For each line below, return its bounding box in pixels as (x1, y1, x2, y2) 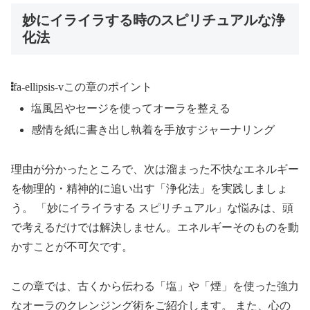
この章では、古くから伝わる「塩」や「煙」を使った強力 (11, 280, 299, 292)
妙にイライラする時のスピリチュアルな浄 (22, 12, 285, 28)
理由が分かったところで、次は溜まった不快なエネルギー (11, 163, 299, 175)
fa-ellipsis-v (13, 80, 64, 92)
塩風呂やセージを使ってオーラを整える (31, 102, 231, 114)
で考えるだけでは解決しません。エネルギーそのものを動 (11, 221, 299, 233)
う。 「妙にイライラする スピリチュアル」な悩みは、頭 (11, 201, 293, 214)
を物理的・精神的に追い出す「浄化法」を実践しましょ (11, 182, 288, 194)
